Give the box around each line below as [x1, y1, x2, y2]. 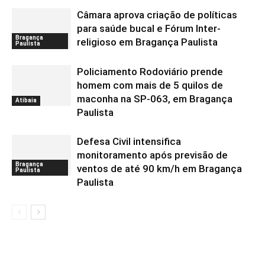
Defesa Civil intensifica [77, 135, 181, 147]
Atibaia [15, 96, 37, 104]
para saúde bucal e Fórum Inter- [77, 22, 221, 34]
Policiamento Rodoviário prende [77, 66, 223, 77]
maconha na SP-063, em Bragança [77, 93, 232, 105]
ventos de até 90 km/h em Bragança [77, 163, 242, 174]
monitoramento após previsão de [77, 149, 228, 161]
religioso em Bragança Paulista [77, 36, 218, 48]
